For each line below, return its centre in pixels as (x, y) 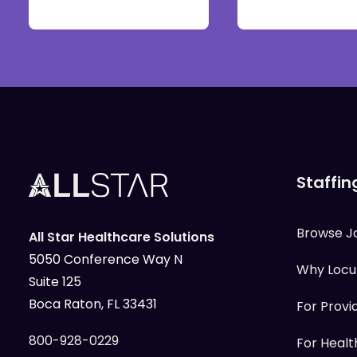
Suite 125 (55, 282)
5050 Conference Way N (106, 259)
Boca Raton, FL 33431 (93, 304)
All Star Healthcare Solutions (122, 237)
